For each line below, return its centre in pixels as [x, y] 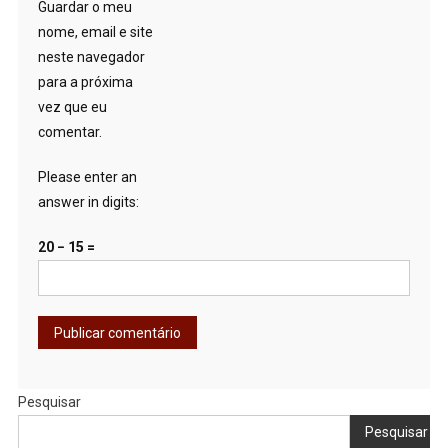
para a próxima [85, 81]
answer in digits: [88, 201]
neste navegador [91, 56]
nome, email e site [95, 31]
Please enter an [87, 176]
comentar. [69, 131]
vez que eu [72, 106]
